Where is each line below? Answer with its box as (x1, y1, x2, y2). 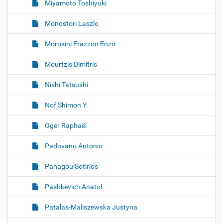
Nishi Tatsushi (43, 81, 88, 89)
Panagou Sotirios (43, 162, 98, 170)
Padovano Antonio (43, 142, 103, 150)
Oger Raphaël (43, 121, 87, 129)
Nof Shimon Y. (43, 101, 88, 109)
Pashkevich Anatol (43, 183, 102, 191)
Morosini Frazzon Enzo (43, 40, 115, 48)
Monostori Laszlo (43, 19, 99, 27)
